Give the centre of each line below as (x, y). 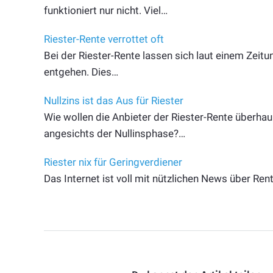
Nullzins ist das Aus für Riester (114, 101)
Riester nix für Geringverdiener (113, 162)
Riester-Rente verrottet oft (104, 39)
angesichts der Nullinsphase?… (115, 134)
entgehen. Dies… (81, 72)
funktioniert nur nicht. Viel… (106, 11)
